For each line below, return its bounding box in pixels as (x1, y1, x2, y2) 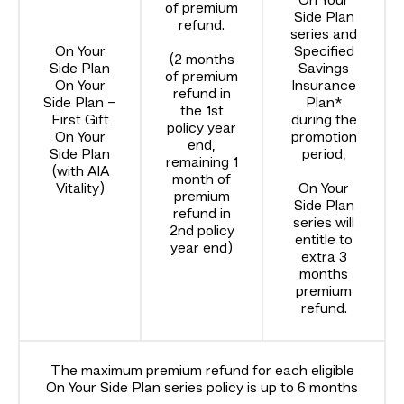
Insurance (291, 79, 356, 95)
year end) (170, 242, 233, 257)
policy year (167, 122, 236, 137)
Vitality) (55, 182, 105, 197)
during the (290, 114, 357, 129)
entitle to (295, 234, 353, 249)
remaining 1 (165, 156, 238, 171)
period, (301, 148, 346, 163)
